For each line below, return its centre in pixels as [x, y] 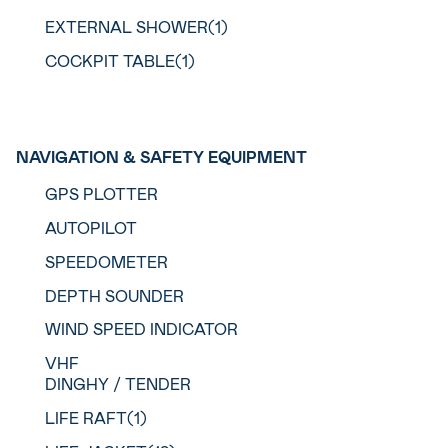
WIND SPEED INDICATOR [141, 329]
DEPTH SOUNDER [114, 295]
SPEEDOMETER [106, 261]
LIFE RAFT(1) [95, 418]
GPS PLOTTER [101, 194]
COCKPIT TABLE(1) [119, 61]
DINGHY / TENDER [117, 384]
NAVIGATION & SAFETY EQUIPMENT [161, 157]
